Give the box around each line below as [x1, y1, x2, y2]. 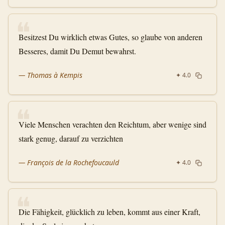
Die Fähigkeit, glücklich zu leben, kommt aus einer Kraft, [19, 206, 200, 217]
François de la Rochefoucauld [27, 158, 119, 167]
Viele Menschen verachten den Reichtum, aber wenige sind [19, 119, 206, 130]
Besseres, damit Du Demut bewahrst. [19, 46, 136, 56]
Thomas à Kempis [27, 70, 82, 80]
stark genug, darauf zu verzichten [19, 133, 123, 144]
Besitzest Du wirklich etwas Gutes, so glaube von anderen [19, 32, 202, 42]
